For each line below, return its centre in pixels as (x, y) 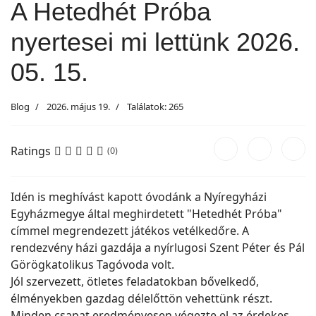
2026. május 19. (78, 107)
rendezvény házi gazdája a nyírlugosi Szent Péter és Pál (158, 248)
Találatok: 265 (155, 107)
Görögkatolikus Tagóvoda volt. (92, 265)
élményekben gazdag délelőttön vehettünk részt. (141, 299)
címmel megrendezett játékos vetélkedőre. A (130, 231)
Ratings (31, 151)
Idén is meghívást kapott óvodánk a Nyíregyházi (139, 197)
